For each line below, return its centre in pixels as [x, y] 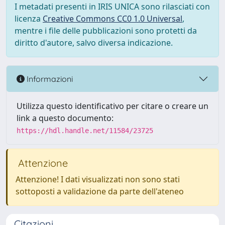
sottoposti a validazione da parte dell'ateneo [100, 191]
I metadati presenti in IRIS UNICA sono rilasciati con [112, 7]
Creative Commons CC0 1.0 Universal [113, 19]
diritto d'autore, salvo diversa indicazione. [94, 43]
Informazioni [49, 79]
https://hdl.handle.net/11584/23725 [85, 131]
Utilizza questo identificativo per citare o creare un [113, 106]
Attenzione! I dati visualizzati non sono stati [98, 179]
